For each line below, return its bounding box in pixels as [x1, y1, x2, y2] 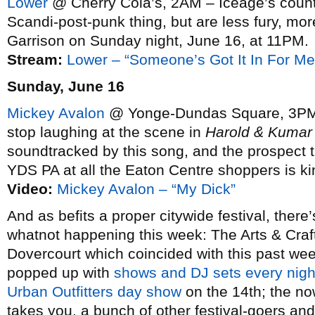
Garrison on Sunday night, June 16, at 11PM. [7, 32, 309, 49]
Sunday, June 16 [7, 78, 124, 94]
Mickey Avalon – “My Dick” [57, 181, 236, 197]
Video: [7, 181, 53, 197]
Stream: [7, 51, 63, 67]
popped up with [7, 264, 114, 281]
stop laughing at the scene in [7, 124, 205, 140]
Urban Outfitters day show [7, 283, 181, 300]
